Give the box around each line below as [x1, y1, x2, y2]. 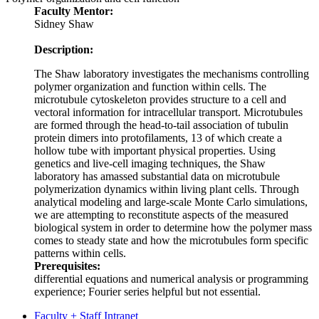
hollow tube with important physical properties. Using [34, 145, 276, 157]
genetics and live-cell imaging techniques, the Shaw [34, 157, 266, 170]
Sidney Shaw [34, 18, 97, 31]
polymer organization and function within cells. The [34, 80, 266, 93]
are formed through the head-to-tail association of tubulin [34, 119, 288, 132]
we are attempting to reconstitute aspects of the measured [34, 209, 288, 221]
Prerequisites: [34, 260, 100, 273]
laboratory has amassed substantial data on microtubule [34, 170, 280, 183]
